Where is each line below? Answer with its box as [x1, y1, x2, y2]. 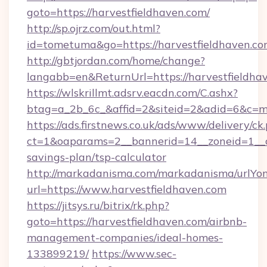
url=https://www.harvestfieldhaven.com [27, 182, 226, 196]
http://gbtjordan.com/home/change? [27, 54, 205, 67]
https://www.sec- [92, 247, 176, 260]
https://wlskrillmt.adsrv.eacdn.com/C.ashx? [27, 86, 238, 100]
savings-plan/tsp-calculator [27, 150, 166, 164]
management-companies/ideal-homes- [27, 231, 223, 244]
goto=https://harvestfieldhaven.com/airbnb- [27, 215, 247, 228]
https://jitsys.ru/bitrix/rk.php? [27, 198, 169, 212]
